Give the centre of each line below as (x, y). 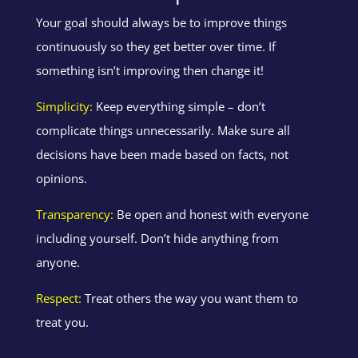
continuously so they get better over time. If (155, 46)
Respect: (58, 298)
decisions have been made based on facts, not (162, 154)
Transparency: (74, 214)
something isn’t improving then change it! (149, 70)
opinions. (61, 178)
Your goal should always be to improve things (161, 22)
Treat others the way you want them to (189, 298)
